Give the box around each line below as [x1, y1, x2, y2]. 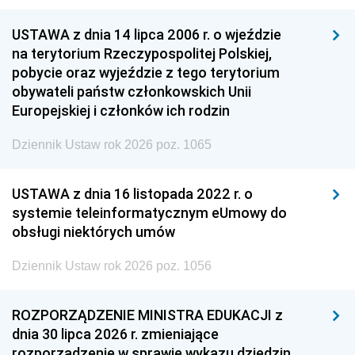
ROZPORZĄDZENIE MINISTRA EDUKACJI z [12, 306, 283, 324]
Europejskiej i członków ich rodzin [12, 101, 230, 120]
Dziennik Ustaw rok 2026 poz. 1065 [12, 138, 212, 151]
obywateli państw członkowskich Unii [12, 82, 251, 101]
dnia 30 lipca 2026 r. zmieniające [12, 325, 219, 343]
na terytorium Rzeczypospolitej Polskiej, [12, 44, 272, 63]
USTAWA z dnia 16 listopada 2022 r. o [12, 185, 253, 203]
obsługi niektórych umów [12, 223, 175, 241]
